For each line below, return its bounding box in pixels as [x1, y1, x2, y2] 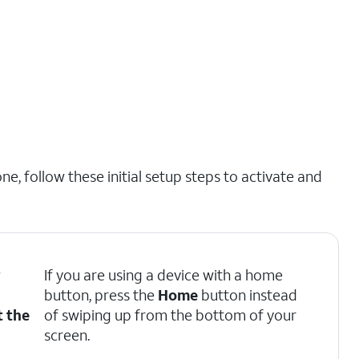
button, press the [44, 285, 159, 305]
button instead [198, 285, 298, 305]
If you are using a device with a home [44, 265, 284, 284]
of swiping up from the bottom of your [44, 305, 297, 325]
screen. [44, 325, 91, 345]
